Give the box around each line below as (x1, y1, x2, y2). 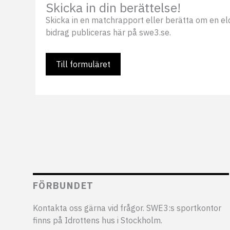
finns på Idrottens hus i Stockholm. (33, 215, 162, 225)
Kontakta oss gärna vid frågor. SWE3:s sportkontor (33, 203, 221, 213)
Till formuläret (56, 59, 110, 69)
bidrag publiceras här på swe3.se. (46, 27, 171, 37)
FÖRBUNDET (33, 180, 94, 191)
